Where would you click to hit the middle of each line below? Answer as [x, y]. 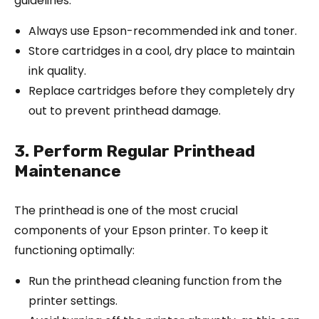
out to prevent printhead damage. [125, 110]
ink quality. [57, 70]
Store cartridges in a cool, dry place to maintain [162, 51]
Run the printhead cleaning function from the [155, 281]
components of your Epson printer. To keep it [141, 230]
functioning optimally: [74, 250]
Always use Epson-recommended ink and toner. [163, 31]
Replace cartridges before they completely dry [162, 90]
